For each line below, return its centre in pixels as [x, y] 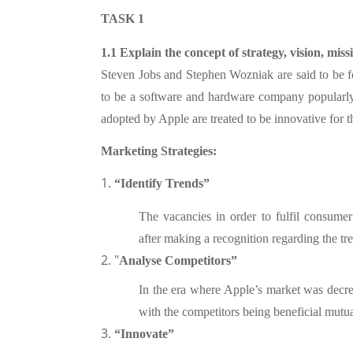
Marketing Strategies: [159, 150]
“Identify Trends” [162, 184]
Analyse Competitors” [178, 260]
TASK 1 [123, 19]
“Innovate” [144, 334]
